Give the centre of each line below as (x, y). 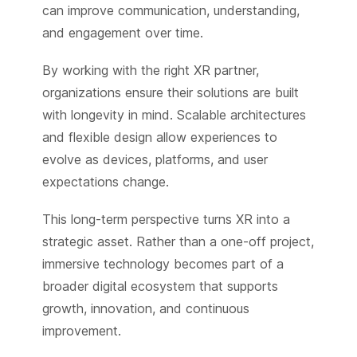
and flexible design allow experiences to (159, 137)
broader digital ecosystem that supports (160, 286)
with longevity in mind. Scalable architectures (174, 114)
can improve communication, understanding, (171, 10)
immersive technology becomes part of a (163, 264)
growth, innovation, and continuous (145, 309)
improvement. (81, 331)
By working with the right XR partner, (150, 70)
